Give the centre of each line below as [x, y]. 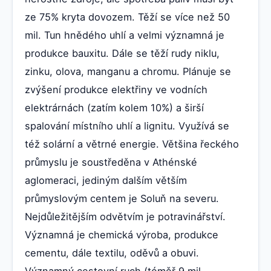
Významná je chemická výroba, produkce [122, 234]
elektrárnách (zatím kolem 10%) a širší [114, 107]
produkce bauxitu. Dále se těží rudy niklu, [122, 53]
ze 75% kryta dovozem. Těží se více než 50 [127, 17]
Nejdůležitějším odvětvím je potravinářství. [125, 216]
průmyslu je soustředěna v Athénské [111, 162]
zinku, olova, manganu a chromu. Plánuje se [128, 71]
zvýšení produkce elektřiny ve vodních [116, 89]
